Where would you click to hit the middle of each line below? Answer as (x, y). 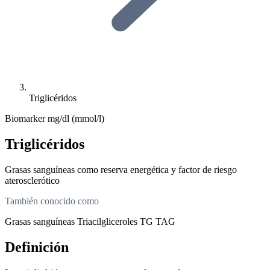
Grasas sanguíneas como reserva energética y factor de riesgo (121, 169)
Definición (37, 247)
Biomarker (26, 118)
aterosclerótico (32, 180)
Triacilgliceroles (108, 221)
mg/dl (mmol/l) (76, 118)
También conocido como (52, 201)
